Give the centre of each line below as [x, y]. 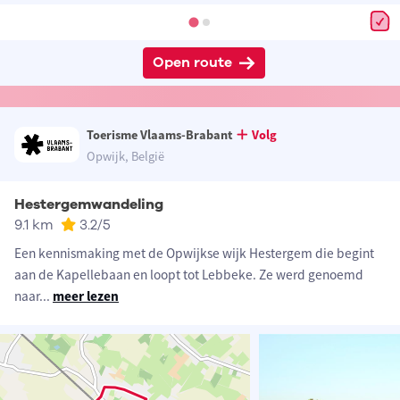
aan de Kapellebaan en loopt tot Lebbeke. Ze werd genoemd [189, 275]
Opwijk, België [126, 157]
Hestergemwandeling [89, 205]
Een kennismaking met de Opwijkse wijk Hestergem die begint [194, 254]
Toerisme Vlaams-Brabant [160, 135]
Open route [192, 63]
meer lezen [86, 296]
